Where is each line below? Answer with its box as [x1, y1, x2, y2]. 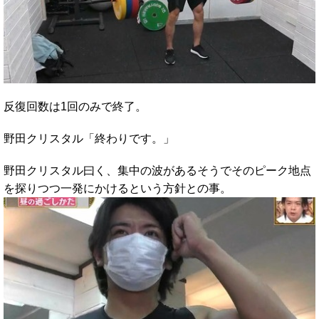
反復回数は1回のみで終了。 [4, 100, 147, 113]
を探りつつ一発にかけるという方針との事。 [4, 182, 231, 194]
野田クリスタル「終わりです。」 [4, 132, 174, 145]
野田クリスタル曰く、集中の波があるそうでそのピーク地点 [4, 164, 311, 177]
